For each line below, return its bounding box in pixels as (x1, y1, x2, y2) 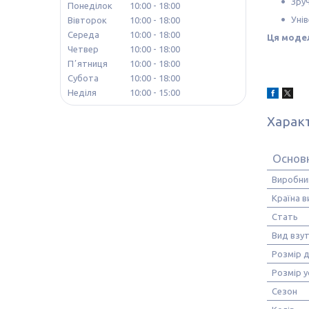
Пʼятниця (68, 59, 108, 69)
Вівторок (68, 15, 107, 26)
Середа (68, 30, 99, 40)
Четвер (68, 44, 99, 54)
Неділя (68, 88, 97, 98)
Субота (68, 73, 99, 83)
